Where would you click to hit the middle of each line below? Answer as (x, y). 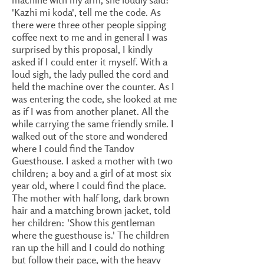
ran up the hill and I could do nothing (88, 247)
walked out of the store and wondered (90, 136)
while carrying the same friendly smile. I (93, 123)
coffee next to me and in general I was (90, 37)
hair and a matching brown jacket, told (91, 210)
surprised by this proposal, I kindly (82, 49)
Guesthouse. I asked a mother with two (92, 161)
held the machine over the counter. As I (93, 86)
